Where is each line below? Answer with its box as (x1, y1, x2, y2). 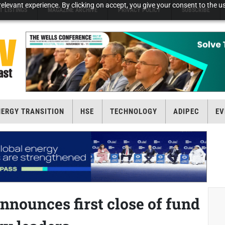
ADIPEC (173, 107, 199, 116)
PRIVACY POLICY (118, 7, 161, 14)
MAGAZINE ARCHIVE (48, 7, 98, 14)
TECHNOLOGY (109, 107, 157, 116)
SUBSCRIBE (181, 7, 210, 14)
